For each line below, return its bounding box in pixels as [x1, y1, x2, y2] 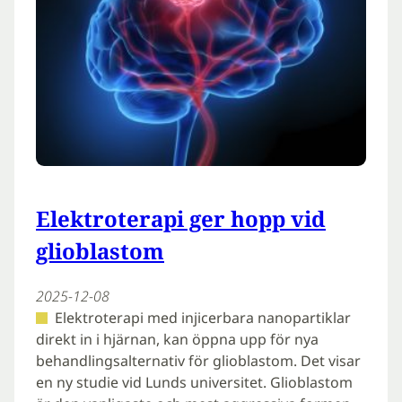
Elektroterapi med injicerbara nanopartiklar [54, 308, 351, 328]
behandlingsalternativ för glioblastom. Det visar [36, 351, 361, 371]
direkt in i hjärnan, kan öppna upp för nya [36, 329, 319, 350]
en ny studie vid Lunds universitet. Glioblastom [36, 372, 353, 393]
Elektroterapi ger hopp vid [36, 204, 326, 234]
